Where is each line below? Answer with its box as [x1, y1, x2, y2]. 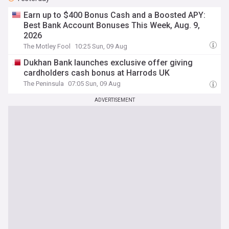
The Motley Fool [24, 42, 71, 50]
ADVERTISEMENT [94, 97, 135, 103]
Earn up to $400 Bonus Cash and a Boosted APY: [24, 10, 206, 20]
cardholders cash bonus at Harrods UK [24, 68, 170, 78]
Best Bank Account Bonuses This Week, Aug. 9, [24, 20, 200, 30]
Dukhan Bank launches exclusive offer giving [24, 58, 193, 67]
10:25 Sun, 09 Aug [75, 42, 128, 50]
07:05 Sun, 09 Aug [68, 80, 121, 87]
